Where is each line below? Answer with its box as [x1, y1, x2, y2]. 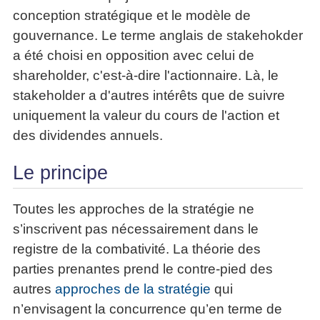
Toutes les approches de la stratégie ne [13, 201, 254, 216]
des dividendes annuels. [13, 127, 163, 143]
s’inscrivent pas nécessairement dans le [13, 221, 259, 236]
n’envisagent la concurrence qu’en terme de [13, 301, 282, 316]
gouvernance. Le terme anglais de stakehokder [13, 27, 303, 43]
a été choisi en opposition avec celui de [13, 47, 254, 63]
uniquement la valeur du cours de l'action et [13, 107, 279, 123]
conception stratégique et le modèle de [13, 7, 251, 23]
